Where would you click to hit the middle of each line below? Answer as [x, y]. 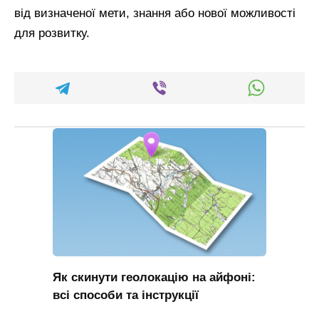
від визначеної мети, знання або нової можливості [155, 13]
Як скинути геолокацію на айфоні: [154, 277]
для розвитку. [52, 33]
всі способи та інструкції [126, 295]
